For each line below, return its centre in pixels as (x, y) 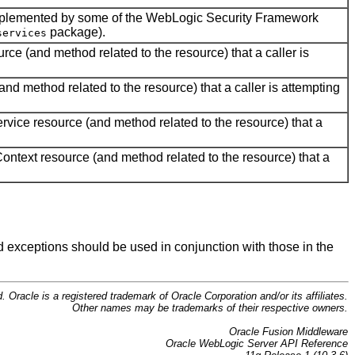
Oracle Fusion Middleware (288, 331)
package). (76, 32)
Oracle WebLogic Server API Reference (257, 343)
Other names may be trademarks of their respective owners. (210, 307)
